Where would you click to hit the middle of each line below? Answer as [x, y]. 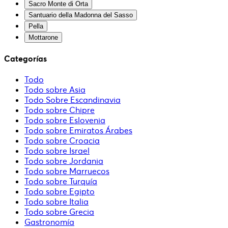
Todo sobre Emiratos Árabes [78, 131]
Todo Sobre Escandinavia [73, 100]
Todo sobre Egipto [60, 192]
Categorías [25, 58]
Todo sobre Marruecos [67, 171]
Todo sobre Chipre [60, 110]
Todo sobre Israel [57, 151]
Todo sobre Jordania [64, 161]
